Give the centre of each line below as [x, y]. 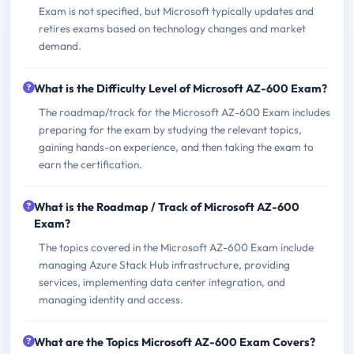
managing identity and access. [111, 299]
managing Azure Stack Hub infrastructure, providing [164, 264]
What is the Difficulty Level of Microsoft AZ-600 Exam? [181, 88]
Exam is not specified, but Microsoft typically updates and [176, 11]
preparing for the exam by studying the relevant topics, [170, 129]
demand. [60, 45]
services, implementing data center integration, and [162, 282]
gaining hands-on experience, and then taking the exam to [176, 147]
